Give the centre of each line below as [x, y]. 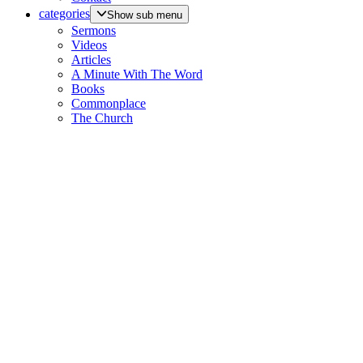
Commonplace [109, 103]
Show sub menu [145, 15]
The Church [102, 117]
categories [64, 14]
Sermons [94, 30]
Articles [91, 59]
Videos [89, 45]
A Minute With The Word [137, 74]
